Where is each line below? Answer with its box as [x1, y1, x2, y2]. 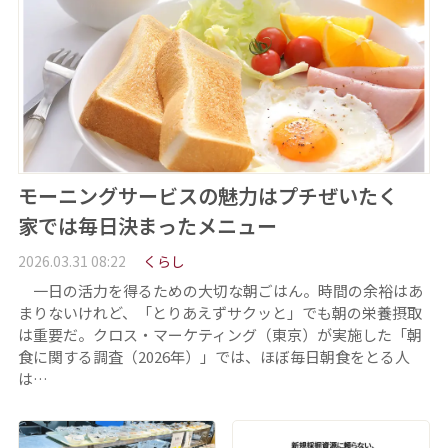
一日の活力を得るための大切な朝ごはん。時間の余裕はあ [17, 279, 423, 301]
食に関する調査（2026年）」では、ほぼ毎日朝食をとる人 [17, 345, 410, 367]
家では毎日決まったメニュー [17, 211, 277, 241]
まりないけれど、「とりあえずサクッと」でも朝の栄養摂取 [17, 301, 422, 323]
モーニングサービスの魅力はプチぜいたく [17, 181, 418, 211]
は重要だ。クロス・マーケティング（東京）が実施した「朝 [17, 323, 422, 345]
